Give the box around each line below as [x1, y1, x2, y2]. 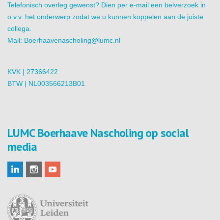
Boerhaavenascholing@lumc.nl [24, 36, 120, 44]
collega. [7, 25, 31, 32]
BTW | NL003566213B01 [7, 80, 85, 87]
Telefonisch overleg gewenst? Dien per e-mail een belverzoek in [7, 1, 206, 9]
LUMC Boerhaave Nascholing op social [7, 125, 189, 140]
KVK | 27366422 [7, 68, 58, 76]
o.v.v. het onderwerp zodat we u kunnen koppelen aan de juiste [7, 13, 203, 21]
